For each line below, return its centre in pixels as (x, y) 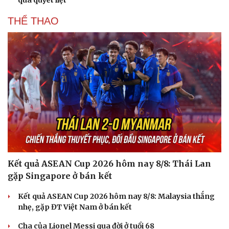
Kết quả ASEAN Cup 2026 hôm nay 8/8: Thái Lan (109, 164)
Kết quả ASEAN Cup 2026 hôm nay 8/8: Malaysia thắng (116, 197)
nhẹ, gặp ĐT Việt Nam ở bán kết (75, 207)
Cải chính (24, 221)
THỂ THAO (33, 21)
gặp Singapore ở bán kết (60, 176)
